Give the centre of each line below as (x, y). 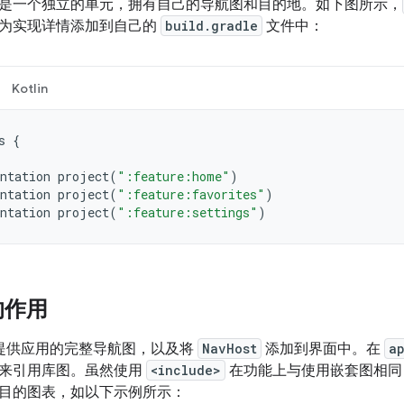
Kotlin (29, 88)
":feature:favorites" (191, 194)
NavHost (230, 348)
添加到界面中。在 (323, 349)
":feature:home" (174, 176)
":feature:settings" (188, 212)
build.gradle (211, 25)
